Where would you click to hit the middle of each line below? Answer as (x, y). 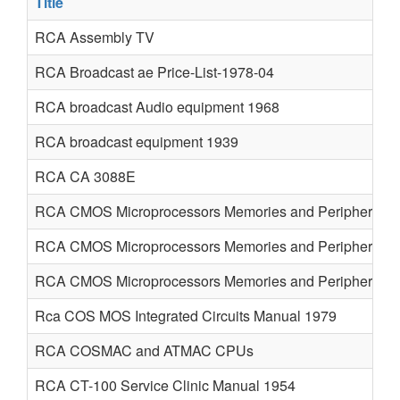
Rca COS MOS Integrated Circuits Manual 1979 (186, 316)
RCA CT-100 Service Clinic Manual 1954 (165, 385)
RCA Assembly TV (95, 37)
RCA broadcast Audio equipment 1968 (157, 107)
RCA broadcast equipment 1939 (137, 142)
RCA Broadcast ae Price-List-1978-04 (154, 72)
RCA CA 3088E (85, 176)
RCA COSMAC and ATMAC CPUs (144, 350)
